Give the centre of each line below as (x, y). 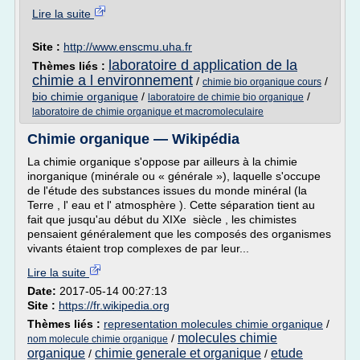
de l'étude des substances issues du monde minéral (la (167, 190)
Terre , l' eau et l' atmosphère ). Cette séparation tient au (171, 205)
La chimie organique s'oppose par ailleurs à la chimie (162, 162)
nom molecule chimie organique (98, 339)
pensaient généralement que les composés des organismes (179, 234)
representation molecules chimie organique (213, 324)
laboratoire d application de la (203, 65)
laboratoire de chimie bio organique (226, 97)
